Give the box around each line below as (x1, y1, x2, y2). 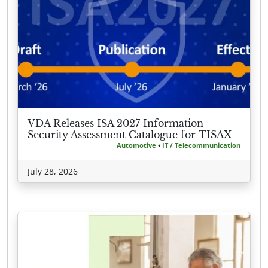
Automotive (117, 140, 156, 150)
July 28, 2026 (28, 165, 78, 177)
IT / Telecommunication (162, 140, 240, 150)
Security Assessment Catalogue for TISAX (28, 128, 232, 141)
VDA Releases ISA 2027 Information (28, 117, 203, 129)
